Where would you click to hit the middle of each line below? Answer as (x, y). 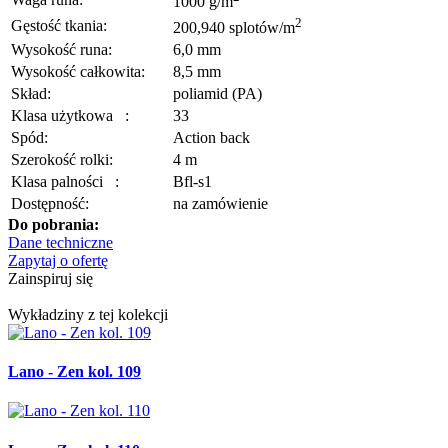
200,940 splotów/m (234, 28)
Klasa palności (63, 181)
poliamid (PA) (217, 93)
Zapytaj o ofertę (58, 260)
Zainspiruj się (50, 278)
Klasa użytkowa (68, 115)
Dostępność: (50, 203)
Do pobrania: (53, 224)
